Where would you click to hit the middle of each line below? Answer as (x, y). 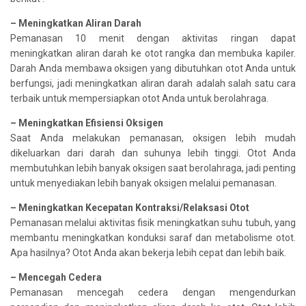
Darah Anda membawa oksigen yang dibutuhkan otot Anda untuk (153, 68)
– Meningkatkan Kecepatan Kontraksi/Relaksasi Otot (130, 207)
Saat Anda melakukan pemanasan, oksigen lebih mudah (153, 138)
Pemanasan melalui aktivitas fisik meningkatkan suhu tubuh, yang (153, 222)
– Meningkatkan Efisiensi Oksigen (87, 123)
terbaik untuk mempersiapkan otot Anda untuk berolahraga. (139, 98)
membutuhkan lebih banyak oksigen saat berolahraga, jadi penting (153, 168)
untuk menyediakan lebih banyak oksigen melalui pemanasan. (143, 183)
